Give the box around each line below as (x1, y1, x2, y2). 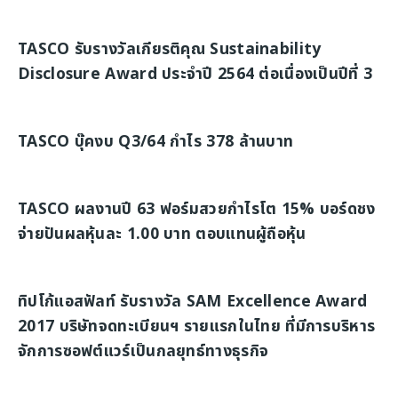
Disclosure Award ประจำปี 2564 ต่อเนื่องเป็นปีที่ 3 (18, 62, 373, 86)
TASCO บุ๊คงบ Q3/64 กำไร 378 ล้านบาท (18, 130, 294, 154)
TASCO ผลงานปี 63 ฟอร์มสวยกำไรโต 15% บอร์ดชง (18, 197, 376, 221)
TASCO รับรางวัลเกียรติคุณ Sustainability (18, 37, 322, 61)
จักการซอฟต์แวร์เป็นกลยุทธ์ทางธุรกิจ (18, 339, 269, 363)
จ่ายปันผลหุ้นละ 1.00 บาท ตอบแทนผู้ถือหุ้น (18, 222, 306, 246)
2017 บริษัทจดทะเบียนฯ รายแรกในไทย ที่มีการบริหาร (18, 314, 376, 338)
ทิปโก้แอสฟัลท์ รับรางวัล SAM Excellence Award (18, 290, 368, 314)
